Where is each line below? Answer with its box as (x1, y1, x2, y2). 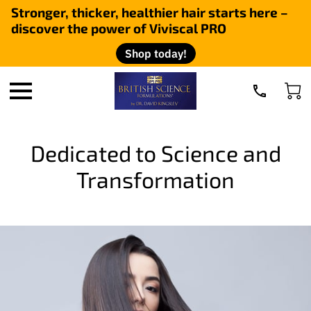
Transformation (76, 166, 235, 192)
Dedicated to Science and (30, 140, 281, 166)
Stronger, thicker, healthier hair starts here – (11, 4, 288, 20)
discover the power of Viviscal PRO (11, 20, 226, 36)
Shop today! (124, 46, 187, 61)
